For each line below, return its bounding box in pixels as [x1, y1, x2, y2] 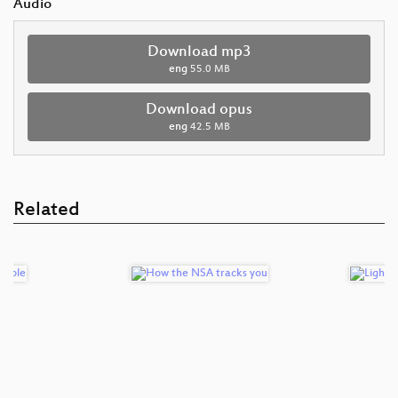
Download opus [146, 100, 252, 119]
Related [13, 199, 80, 222]
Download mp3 [147, 43, 251, 61]
